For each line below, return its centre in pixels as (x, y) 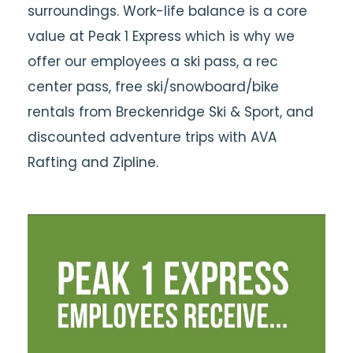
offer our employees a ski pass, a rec (153, 61)
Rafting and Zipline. (93, 162)
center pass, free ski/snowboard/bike (153, 87)
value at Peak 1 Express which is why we (161, 36)
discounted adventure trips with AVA (152, 137)
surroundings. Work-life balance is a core (167, 11)
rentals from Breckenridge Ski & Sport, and (171, 112)
